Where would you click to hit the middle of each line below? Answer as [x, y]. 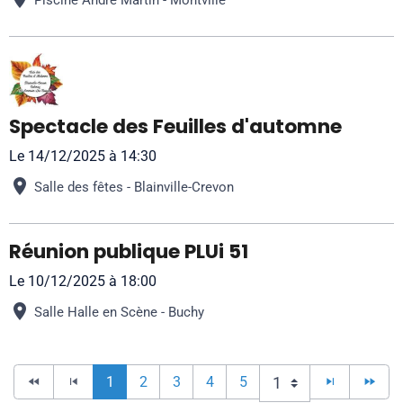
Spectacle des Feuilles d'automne [175, 126]
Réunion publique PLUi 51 [129, 251]
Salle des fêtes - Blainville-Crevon [134, 187]
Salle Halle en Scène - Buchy [119, 312]
